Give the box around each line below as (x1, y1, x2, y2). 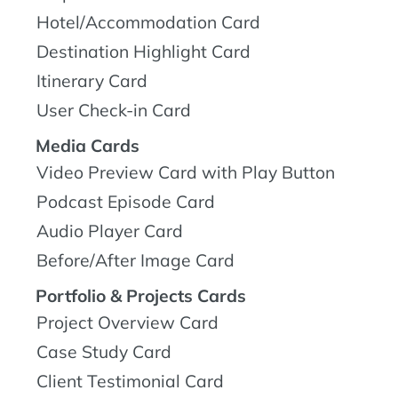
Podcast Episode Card (36, 190, 215, 212)
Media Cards (36, 134, 139, 156)
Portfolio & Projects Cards (36, 284, 246, 306)
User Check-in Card (36, 99, 191, 121)
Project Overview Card (36, 311, 219, 333)
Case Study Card (36, 340, 171, 362)
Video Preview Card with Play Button (36, 161, 335, 183)
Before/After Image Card (36, 249, 235, 271)
